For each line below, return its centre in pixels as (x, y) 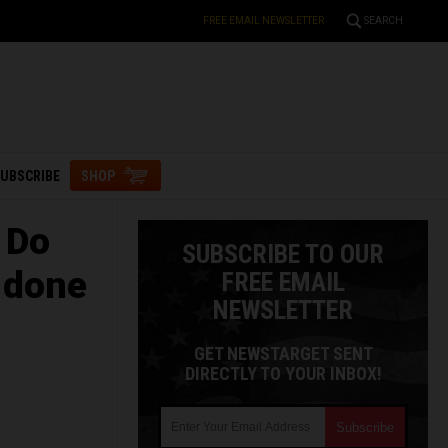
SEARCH (383, 20)
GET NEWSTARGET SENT (283, 353)
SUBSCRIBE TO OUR (283, 254)
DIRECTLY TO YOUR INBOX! (283, 373)
